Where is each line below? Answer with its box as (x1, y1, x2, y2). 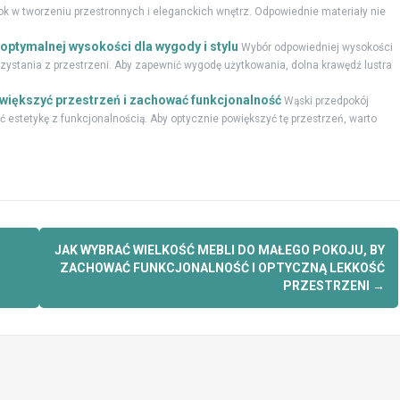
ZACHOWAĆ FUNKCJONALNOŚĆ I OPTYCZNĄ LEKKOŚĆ (59, 261, 385, 276)
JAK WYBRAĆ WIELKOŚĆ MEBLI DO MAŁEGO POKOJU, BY (54, 243, 385, 258)
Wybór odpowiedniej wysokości (240, 41, 393, 54)
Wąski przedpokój (283, 95, 369, 108)
